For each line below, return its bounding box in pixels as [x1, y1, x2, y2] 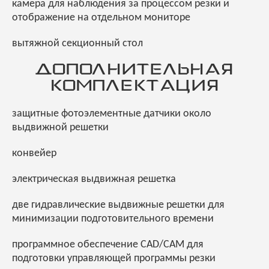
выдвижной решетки [12, 122, 109, 134]
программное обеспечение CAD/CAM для [12, 239, 204, 251]
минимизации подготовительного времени [12, 213, 214, 225]
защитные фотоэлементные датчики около [12, 108, 211, 120]
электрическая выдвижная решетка [12, 174, 176, 186]
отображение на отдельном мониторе [12, 12, 190, 24]
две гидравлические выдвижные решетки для [12, 199, 225, 211]
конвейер [12, 148, 56, 160]
